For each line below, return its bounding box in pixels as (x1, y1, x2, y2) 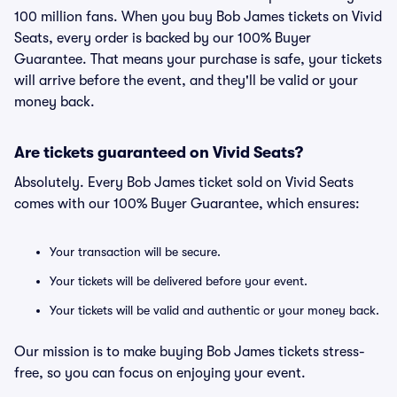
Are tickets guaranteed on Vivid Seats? (14, 144, 303, 161)
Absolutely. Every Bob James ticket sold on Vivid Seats (14, 175, 354, 191)
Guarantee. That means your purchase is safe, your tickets (14, 51, 382, 67)
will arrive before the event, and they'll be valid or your (14, 73, 358, 89)
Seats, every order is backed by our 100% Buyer (14, 30, 311, 46)
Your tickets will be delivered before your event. (50, 274, 307, 288)
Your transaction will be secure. (50, 245, 221, 259)
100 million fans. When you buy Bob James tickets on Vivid (14, 9, 382, 25)
